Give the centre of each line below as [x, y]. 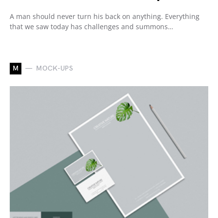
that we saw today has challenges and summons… [91, 26]
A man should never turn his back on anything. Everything [105, 16]
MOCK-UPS [55, 68]
